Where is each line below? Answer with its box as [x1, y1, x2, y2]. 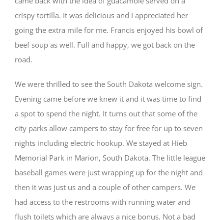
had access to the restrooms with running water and [15, 197, 191, 207]
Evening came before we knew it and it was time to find [15, 94, 201, 104]
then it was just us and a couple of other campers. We [15, 182, 195, 192]
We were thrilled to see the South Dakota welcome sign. [15, 79, 203, 89]
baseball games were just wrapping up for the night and [15, 167, 203, 177]
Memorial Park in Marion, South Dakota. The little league [15, 153, 205, 163]
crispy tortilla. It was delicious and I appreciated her [15, 10, 188, 20]
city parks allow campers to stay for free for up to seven [15, 123, 203, 133]
